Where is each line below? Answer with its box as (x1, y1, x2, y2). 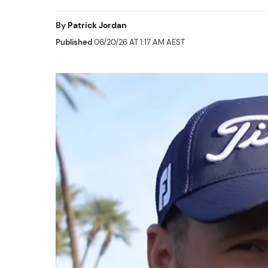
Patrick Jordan (68, 20, 127, 31)
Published (56, 37, 92, 47)
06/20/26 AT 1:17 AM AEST (92, 37, 185, 47)
